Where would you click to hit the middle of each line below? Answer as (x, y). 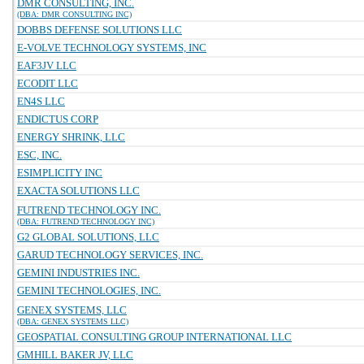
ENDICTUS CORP (58, 119)
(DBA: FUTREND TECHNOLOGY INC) (86, 221)
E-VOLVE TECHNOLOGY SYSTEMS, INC (112, 48)
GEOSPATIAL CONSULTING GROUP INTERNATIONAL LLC (154, 337)
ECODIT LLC (48, 83)
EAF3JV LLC (47, 65)
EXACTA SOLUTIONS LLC (78, 191)
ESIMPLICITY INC (60, 173)
